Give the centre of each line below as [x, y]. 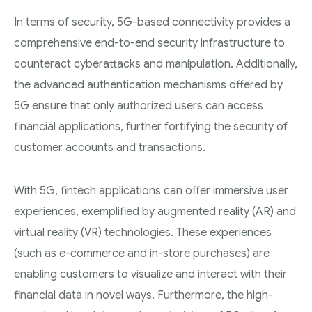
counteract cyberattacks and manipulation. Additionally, [156, 64]
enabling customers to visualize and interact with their [150, 274]
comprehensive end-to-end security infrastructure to [149, 43]
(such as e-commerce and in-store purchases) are [142, 253]
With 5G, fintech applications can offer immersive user [151, 191]
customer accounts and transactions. [110, 148]
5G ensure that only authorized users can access [139, 106]
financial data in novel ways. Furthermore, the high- [143, 295]
